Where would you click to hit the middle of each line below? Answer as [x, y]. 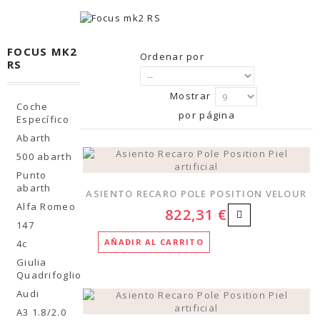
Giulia [32, 262]
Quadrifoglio [49, 275]
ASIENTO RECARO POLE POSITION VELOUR [196, 193]
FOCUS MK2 [42, 51]
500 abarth [44, 156]
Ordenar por [172, 56]
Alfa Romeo [46, 206]
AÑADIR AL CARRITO [154, 241]
